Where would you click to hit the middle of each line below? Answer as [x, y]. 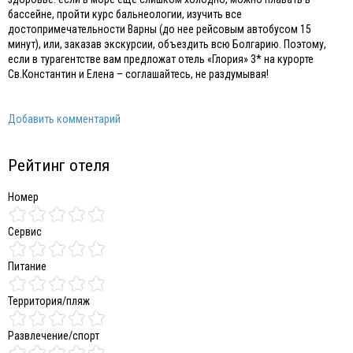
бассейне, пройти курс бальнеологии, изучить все [125, 14]
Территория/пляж [49, 301]
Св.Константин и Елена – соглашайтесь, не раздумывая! [138, 74]
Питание [27, 266]
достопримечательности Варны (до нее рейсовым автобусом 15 [160, 29]
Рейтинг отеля [59, 165]
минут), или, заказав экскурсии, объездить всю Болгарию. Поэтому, [167, 44]
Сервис [25, 231]
